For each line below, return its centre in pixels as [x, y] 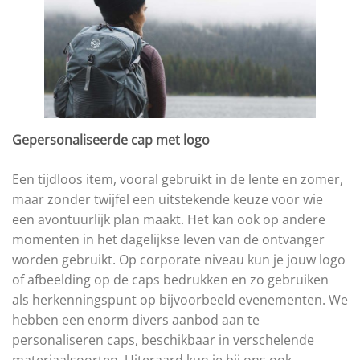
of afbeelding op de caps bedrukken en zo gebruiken [170, 280]
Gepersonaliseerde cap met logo [111, 140]
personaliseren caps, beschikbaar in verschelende [163, 340]
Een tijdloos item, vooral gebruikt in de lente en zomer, [178, 180]
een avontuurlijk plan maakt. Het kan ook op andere [169, 220]
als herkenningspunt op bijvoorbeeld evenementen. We [180, 300]
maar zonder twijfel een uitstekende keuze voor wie [168, 200]
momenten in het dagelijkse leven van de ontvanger [168, 240]
